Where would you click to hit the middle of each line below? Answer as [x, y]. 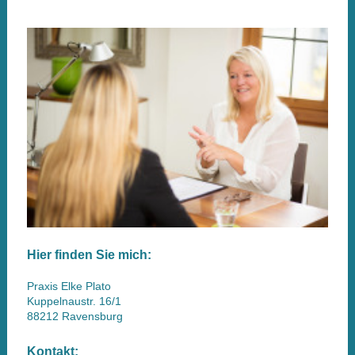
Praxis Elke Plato [69, 286]
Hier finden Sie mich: [89, 255]
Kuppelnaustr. [61, 302]
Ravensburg [92, 317]
